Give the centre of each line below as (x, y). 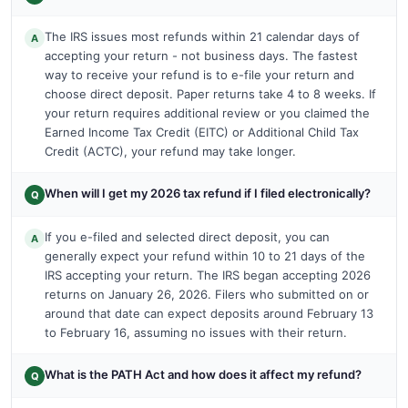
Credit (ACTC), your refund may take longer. (170, 151)
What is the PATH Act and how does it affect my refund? (203, 374)
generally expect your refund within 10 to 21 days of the (205, 255)
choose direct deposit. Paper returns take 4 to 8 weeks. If (210, 93)
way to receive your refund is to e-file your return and (199, 74)
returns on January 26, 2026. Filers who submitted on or (207, 294)
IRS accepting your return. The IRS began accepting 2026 (208, 275)
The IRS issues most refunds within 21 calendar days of (202, 36)
